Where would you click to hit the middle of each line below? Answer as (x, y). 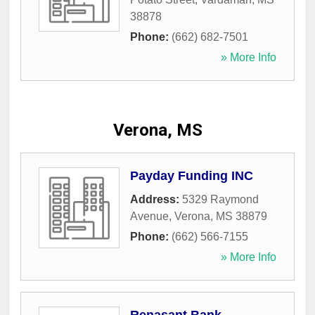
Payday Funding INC (192, 176)
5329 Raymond (220, 200)
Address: (156, 200)
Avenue (149, 217)
